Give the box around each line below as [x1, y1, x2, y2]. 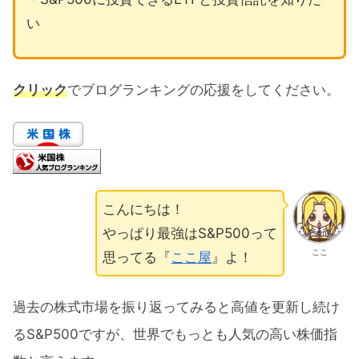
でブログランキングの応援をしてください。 [67, 81, 340, 98]
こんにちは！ [103, 201, 185, 218]
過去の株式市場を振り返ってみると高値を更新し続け [13, 298, 340, 315]
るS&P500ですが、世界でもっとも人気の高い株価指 [13, 325, 337, 342]
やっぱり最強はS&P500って [103, 225, 278, 242]
